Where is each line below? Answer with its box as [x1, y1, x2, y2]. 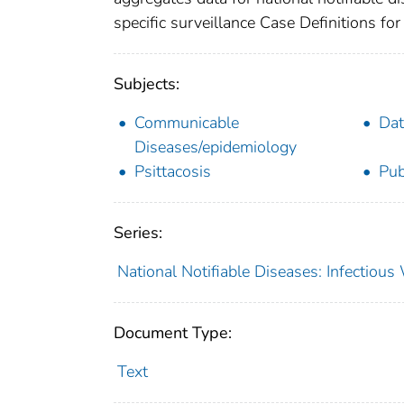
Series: [114, 222, 162, 244]
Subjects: [114, 73, 179, 96]
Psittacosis [134, 161, 211, 183]
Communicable [134, 112, 239, 134]
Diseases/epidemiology [134, 136, 297, 159]
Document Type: [114, 322, 232, 344]
